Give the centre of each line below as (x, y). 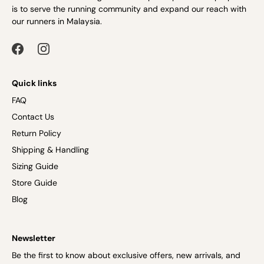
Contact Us (33, 116)
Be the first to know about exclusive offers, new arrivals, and (126, 255)
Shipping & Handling (50, 149)
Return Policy (37, 133)
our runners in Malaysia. (57, 22)
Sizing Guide (35, 166)
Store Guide (34, 182)
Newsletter (34, 238)
